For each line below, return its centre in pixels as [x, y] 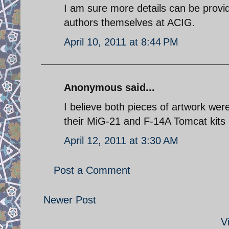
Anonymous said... [109, 87]
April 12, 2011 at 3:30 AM [121, 140]
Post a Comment [92, 170]
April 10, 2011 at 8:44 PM [121, 42]
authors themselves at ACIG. [130, 22]
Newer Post [70, 200]
